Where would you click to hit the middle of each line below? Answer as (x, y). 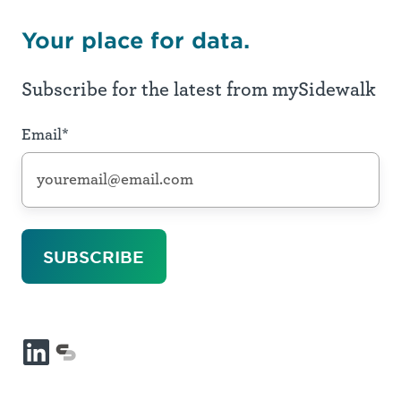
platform (95, 389)
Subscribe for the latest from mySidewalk (199, 89)
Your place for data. (136, 39)
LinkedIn (67, 364)
